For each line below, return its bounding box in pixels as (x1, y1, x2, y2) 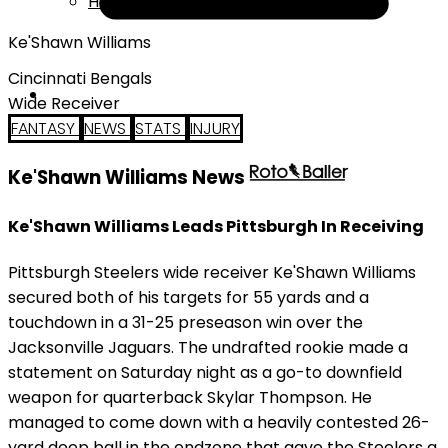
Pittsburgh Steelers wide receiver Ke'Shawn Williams (8, 260, 416, 284)
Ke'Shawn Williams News (8, 164, 249, 192)
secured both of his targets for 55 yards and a (8, 285, 369, 309)
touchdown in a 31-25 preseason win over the (8, 310, 363, 334)
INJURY (190, 116, 240, 140)
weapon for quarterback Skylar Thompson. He (8, 385, 372, 409)
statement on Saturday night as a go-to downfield (8, 360, 402, 384)
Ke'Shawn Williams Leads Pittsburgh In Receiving (8, 214, 424, 238)
